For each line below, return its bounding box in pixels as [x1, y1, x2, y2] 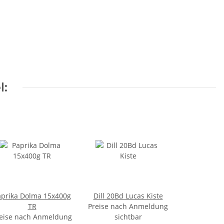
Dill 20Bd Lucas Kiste [93, 191, 163, 201]
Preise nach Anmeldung [88, 201, 168, 211]
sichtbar [114, 212, 142, 222]
